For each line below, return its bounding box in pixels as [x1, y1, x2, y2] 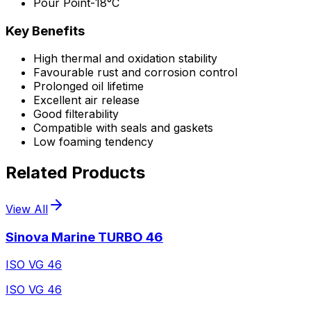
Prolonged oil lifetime [33, 79, 144, 94]
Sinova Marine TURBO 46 [6, 228, 163, 245]
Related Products [6, 162, 145, 183]
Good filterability [33, 107, 119, 121]
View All [6, 202, 48, 217]
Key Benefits [6, 22, 85, 39]
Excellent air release [33, 93, 140, 108]
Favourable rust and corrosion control [33, 65, 237, 80]
